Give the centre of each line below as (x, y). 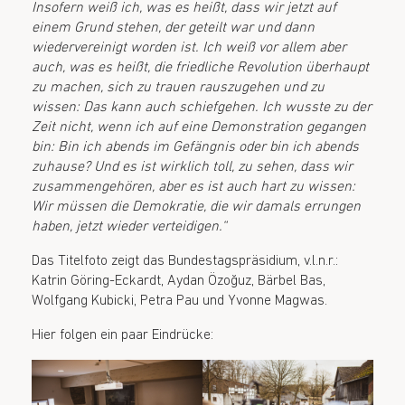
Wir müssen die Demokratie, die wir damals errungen (196, 207)
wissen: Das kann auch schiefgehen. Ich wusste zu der (202, 107)
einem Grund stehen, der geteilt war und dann (173, 28)
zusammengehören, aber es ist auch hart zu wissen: (193, 187)
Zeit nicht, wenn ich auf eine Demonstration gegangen (199, 127)
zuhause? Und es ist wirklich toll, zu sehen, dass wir (192, 167)
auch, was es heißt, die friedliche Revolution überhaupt (200, 67)
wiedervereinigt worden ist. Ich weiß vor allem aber (189, 47)
